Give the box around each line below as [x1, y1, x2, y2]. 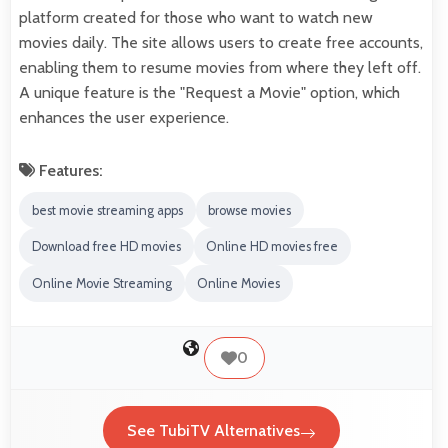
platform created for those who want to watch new [19, 7, 373, 27]
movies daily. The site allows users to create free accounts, [19, 32, 423, 52]
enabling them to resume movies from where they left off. [19, 57, 421, 77]
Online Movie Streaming [31, 275, 172, 291]
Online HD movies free [206, 239, 339, 255]
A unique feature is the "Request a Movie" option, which [19, 82, 400, 102]
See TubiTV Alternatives [127, 420, 300, 440]
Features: [35, 160, 103, 180]
